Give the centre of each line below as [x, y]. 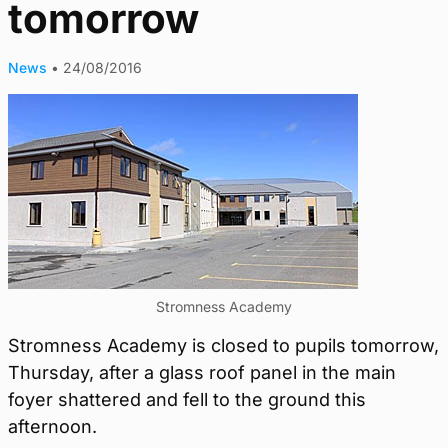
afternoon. [52, 426]
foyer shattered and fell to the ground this [187, 399]
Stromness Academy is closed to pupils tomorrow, [223, 345]
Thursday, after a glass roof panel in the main [202, 372]
